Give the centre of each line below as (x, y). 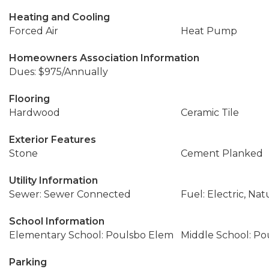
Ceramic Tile (210, 113)
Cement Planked (222, 153)
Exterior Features (53, 140)
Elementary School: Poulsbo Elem (91, 235)
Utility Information (53, 180)
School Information (57, 221)
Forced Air (34, 31)
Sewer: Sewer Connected (70, 194)
